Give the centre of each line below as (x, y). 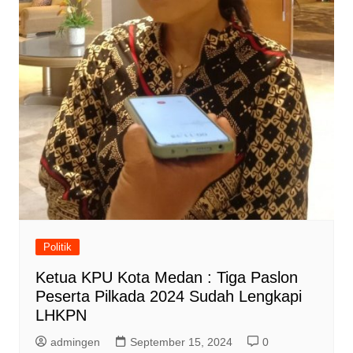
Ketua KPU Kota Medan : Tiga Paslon (166, 277)
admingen (75, 342)
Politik (57, 247)
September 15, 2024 (181, 342)
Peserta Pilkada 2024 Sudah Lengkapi (168, 296)
